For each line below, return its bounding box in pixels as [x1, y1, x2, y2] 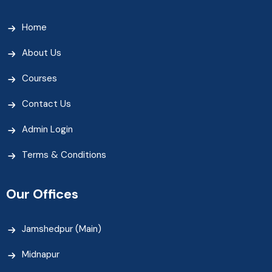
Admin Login [22, 123, 73, 135]
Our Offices [6, 185, 78, 203]
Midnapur [22, 248, 59, 260]
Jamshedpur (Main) [22, 222, 101, 235]
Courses [22, 72, 57, 84]
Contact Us [22, 97, 71, 110]
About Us [22, 46, 61, 59]
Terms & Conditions [22, 148, 106, 161]
